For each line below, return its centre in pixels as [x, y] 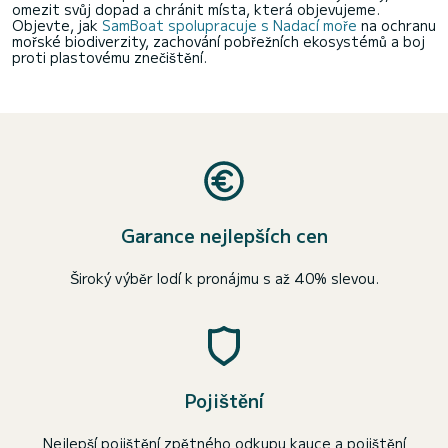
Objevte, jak [57, 25]
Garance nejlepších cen [224, 235]
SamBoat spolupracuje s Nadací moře [229, 25]
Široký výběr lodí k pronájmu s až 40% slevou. [224, 278]
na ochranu [396, 25]
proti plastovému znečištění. [109, 57]
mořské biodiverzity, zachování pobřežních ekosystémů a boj [218, 41]
